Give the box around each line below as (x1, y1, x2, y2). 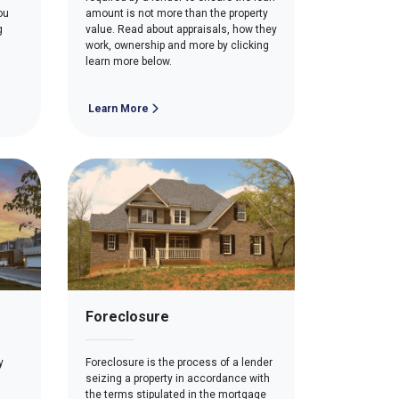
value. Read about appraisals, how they (85, 22, 277, 36)
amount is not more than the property (85, 6, 268, 20)
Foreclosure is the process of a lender (85, 356, 273, 369)
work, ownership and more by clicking (85, 38, 269, 52)
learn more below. (85, 54, 172, 68)
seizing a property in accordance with (85, 372, 270, 385)
